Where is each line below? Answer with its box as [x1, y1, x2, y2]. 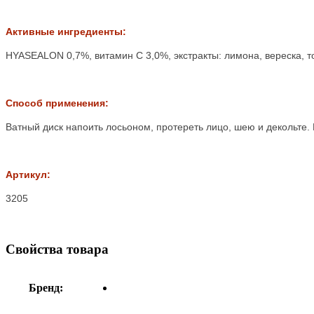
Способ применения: [6, 97, 109, 109]
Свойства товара [6, 242, 109, 257]
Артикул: [6, 169, 50, 181]
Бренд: [29, 281, 63, 294]
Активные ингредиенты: [6, 26, 126, 38]
